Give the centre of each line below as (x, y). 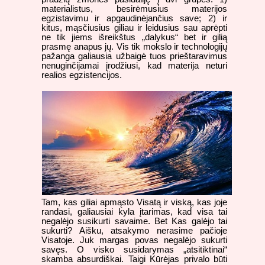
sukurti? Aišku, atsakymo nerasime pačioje (134, 231)
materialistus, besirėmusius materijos (134, 9)
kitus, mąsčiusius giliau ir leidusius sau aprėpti (134, 28)
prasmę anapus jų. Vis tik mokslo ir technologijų (134, 47)
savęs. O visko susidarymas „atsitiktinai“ (134, 250)
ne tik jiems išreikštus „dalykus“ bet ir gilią (134, 38)
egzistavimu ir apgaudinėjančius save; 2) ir (134, 19)
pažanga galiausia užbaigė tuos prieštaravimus (134, 56)
